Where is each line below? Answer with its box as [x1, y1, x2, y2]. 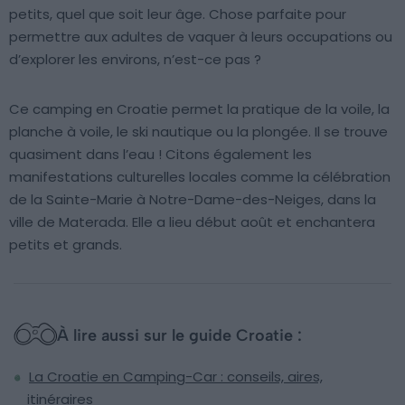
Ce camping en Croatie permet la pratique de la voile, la [9, 99, 390, 119]
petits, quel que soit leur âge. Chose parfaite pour [9, 5, 346, 24]
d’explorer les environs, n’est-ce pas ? [9, 50, 261, 70]
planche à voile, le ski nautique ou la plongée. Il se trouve [9, 122, 388, 142]
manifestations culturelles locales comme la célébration [9, 167, 391, 187]
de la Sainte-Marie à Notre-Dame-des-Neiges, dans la [9, 190, 376, 210]
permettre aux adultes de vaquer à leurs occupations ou [9, 27, 392, 47]
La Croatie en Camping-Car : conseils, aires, [29, 367, 323, 387]
